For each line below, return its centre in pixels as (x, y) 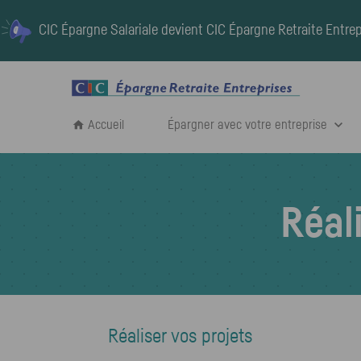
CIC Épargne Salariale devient (122, 31)
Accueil (106, 125)
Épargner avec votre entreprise (248, 125)
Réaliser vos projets (180, 337)
